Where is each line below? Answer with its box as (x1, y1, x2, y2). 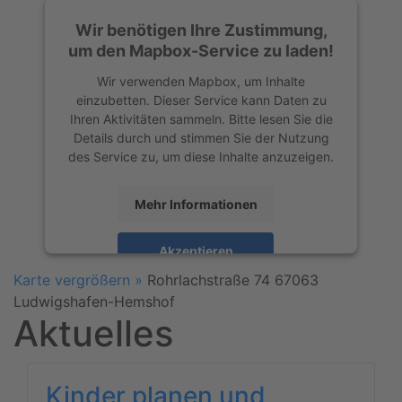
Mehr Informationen (134, 196, 258, 211)
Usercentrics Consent (175, 275, 301, 291)
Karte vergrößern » (13, 271, 143, 289)
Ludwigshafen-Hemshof (13, 293, 175, 310)
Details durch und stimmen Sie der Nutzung (73, 129, 329, 145)
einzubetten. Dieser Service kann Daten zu (75, 92, 327, 108)
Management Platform (100, 293, 231, 310)
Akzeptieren (158, 242, 233, 258)
